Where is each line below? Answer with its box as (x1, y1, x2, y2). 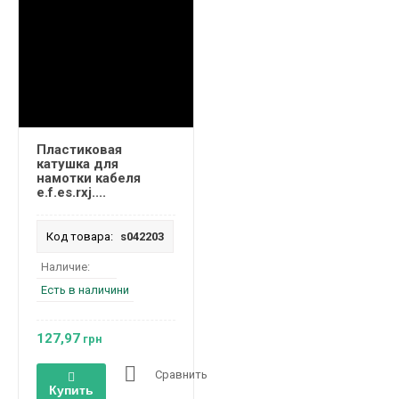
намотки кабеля (37, 170, 141, 187)
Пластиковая (37, 142, 122, 159)
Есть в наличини (41, 283, 129, 297)
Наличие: (41, 260, 90, 274)
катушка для (37, 156, 118, 173)
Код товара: (46, 230, 113, 244)
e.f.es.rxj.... (37, 184, 106, 201)
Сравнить (155, 368, 208, 382)
